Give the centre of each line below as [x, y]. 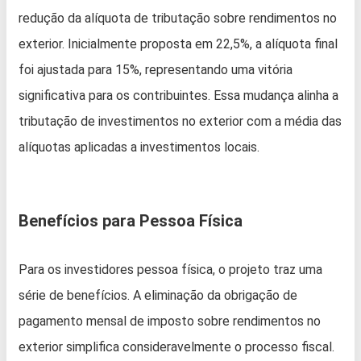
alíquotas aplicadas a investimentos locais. [139, 147]
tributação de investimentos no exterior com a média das [180, 122]
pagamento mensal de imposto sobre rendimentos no [170, 322]
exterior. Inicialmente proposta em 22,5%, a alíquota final [178, 44]
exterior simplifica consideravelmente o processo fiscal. [176, 347]
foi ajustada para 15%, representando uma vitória [156, 70]
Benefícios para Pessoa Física [131, 221]
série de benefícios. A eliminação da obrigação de [158, 296]
